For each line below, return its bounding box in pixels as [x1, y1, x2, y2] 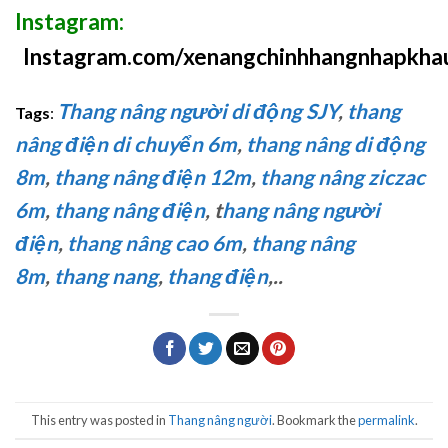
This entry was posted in [30, 411, 168, 428]
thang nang [54, 263, 158, 289]
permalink [357, 411, 415, 428]
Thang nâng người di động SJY [57, 98, 338, 124]
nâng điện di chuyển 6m [15, 131, 237, 157]
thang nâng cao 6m [67, 230, 242, 256]
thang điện [167, 263, 268, 289]
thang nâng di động [246, 131, 425, 157]
